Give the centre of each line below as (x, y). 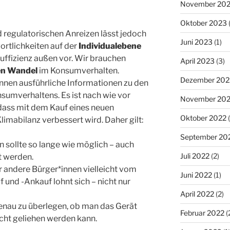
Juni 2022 (196, 175)
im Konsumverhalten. (78, 71)
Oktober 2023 (203, 23)
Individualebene (110, 46)
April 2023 (197, 61)
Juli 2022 (195, 156)
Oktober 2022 (203, 118)
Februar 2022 (202, 213)
